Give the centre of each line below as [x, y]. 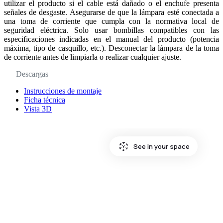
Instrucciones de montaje [63, 91]
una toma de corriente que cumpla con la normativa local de [111, 21]
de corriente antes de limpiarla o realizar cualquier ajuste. [93, 57]
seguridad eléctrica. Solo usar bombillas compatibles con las [111, 30]
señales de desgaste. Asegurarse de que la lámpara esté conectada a [111, 12]
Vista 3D [38, 109]
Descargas [32, 74]
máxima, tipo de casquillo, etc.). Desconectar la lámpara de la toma [111, 48]
